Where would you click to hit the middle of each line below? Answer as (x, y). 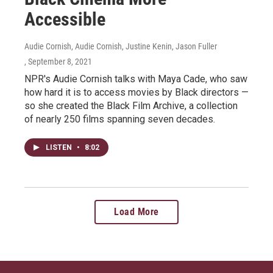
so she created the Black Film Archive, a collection (131, 106)
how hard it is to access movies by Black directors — (136, 92)
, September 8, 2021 (58, 62)
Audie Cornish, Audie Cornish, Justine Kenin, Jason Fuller (121, 46)
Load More (136, 212)
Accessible (65, 19)
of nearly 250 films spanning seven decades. (120, 119)
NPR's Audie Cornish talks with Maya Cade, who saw (136, 79)
